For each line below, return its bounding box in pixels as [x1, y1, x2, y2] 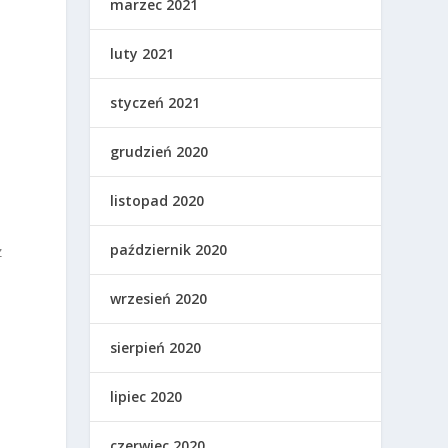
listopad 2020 [110, 191, 205, 211]
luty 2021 [110, 44, 175, 64]
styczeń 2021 [110, 93, 201, 113]
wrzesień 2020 [110, 289, 208, 309]
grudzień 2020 [110, 142, 209, 162]
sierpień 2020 [110, 338, 202, 358]
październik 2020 [110, 240, 228, 260]
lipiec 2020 [110, 387, 183, 407]
